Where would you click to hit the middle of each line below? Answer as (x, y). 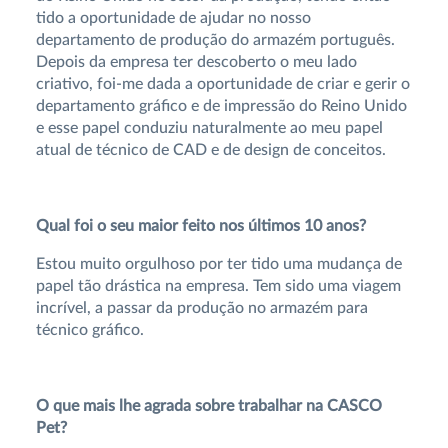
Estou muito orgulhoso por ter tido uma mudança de (218, 263)
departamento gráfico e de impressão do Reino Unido (221, 105)
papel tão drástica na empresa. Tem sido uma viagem (218, 285)
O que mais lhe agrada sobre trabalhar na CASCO (208, 405)
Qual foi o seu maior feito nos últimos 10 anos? (200, 225)
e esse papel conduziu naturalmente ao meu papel (209, 127)
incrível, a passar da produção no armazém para (201, 307)
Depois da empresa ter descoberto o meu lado (196, 61)
